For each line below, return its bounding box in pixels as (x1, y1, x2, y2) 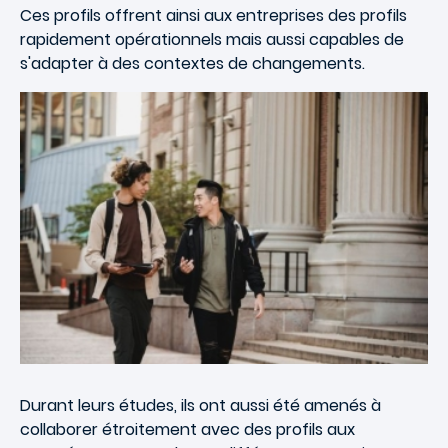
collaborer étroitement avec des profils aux (20, 418, 355, 442)
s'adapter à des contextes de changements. (20, 52, 365, 75)
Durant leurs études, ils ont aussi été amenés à (20, 394, 381, 418)
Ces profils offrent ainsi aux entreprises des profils (20, 4, 407, 27)
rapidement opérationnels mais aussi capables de (20, 28, 404, 51)
